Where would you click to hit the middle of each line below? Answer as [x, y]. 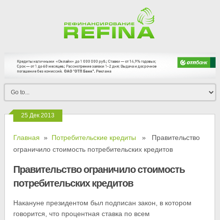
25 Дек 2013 [38, 116]
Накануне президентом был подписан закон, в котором [103, 203]
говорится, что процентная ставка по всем [82, 214]
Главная [27, 138]
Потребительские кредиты [94, 138]
